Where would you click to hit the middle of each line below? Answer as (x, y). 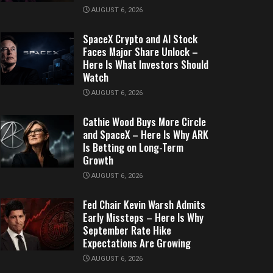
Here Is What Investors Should (146, 64)
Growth (98, 160)
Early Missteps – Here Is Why (143, 217)
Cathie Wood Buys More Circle (144, 122)
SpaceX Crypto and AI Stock (140, 39)
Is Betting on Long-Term (133, 147)
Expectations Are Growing (137, 243)
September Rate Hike (127, 230)
